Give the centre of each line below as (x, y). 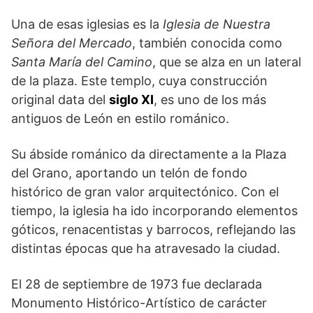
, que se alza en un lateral (227, 62)
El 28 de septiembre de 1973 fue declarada (137, 284)
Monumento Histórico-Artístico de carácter (139, 303)
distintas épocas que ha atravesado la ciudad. (146, 249)
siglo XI (131, 100)
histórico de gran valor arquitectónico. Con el (145, 192)
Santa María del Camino (82, 62)
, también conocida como (207, 43)
